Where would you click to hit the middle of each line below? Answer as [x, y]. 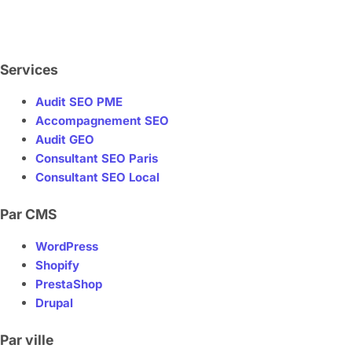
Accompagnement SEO [102, 121]
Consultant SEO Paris [97, 159]
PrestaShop [69, 284]
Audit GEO [65, 140]
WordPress [67, 247]
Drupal [54, 303]
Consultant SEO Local [97, 178]
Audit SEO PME [79, 102]
